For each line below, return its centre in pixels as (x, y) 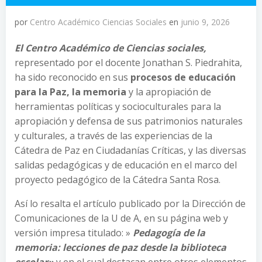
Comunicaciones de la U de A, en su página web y (121, 218)
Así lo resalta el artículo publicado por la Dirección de (130, 204)
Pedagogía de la (169, 233)
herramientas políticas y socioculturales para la (118, 106)
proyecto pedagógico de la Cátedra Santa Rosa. (118, 180)
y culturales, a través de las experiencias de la (113, 136)
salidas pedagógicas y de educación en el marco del (126, 165)
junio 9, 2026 (205, 22)
